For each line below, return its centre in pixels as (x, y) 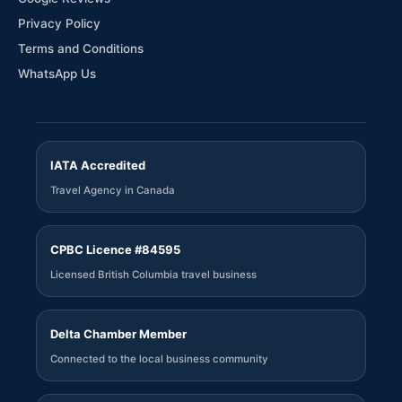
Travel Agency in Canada (113, 190)
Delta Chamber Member (118, 334)
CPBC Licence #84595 (115, 249)
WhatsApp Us (57, 74)
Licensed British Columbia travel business (153, 275)
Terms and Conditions (81, 48)
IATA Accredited (98, 165)
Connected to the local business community (159, 359)
